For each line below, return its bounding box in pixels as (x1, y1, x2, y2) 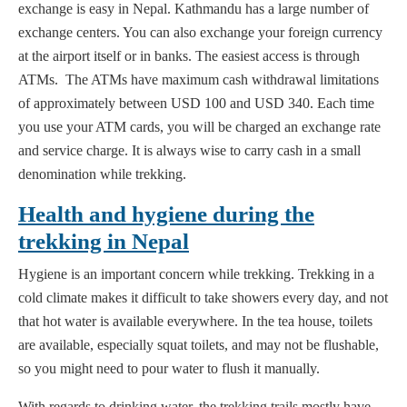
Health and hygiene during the (18, 202, 314, 227)
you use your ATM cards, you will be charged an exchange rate (18, 119, 381, 135)
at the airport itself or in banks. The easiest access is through (18, 48, 360, 65)
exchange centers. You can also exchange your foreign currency (18, 25, 382, 41)
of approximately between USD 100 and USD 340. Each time (18, 95, 374, 112)
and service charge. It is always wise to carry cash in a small (18, 143, 361, 159)
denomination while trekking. (18, 166, 186, 183)
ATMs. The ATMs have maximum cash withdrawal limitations (18, 72, 379, 88)
